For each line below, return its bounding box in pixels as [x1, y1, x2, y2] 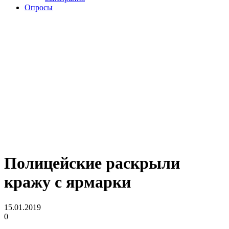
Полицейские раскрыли [4, 154, 180, 173]
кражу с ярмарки [4, 173, 131, 192]
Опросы [25, 3, 53, 12]
